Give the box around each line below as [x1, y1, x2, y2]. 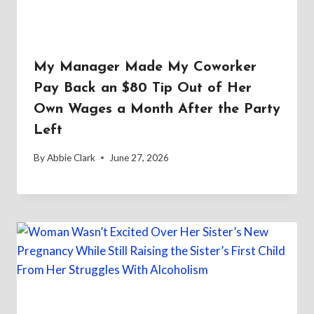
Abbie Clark [47, 151, 96, 163]
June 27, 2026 [109, 151, 170, 163]
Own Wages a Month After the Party [34, 102, 280, 117]
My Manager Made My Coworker [34, 60, 257, 75]
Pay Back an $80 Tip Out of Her [34, 81, 252, 96]
